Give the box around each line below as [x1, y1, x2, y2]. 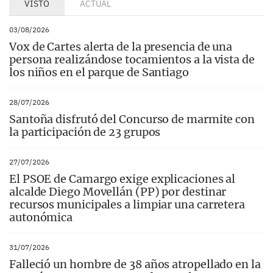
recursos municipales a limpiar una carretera [9, 197, 246, 211]
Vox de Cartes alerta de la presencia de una [9, 39, 233, 54]
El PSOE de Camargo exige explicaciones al [9, 171, 236, 186]
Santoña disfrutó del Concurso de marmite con [9, 112, 255, 126]
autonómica [9, 210, 73, 224]
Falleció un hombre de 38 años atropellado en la [9, 257, 261, 271]
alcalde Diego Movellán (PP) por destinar [9, 184, 227, 199]
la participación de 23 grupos [9, 124, 161, 139]
